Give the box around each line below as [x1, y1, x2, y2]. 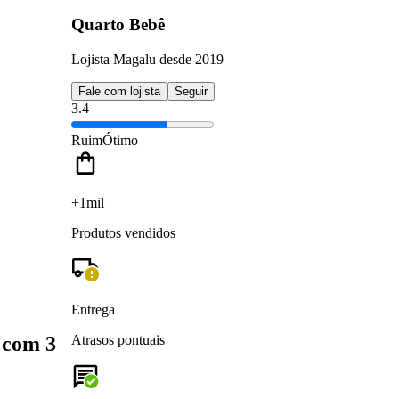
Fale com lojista [78, 84, 160, 98]
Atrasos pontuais [71, 331, 165, 347]
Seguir [175, 84, 208, 98]
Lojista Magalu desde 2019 [71, 51, 224, 67]
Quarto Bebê [71, 15, 165, 35]
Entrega [71, 301, 115, 317]
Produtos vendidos [71, 224, 175, 240]
